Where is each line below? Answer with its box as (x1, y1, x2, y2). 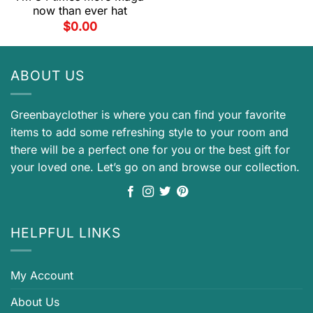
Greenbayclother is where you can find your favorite (10, 107, 286, 122)
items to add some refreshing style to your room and (10, 124, 289, 139)
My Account (10, 268, 73, 283)
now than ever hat (33, 3, 127, 17)
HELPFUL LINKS (10, 224, 121, 241)
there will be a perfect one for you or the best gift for (10, 142, 290, 156)
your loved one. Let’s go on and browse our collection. (10, 159, 300, 174)
